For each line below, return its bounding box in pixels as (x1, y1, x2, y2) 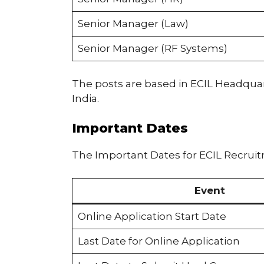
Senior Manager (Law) (77, 18, 189, 30)
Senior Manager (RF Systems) (77, 42, 227, 55)
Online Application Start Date (77, 210, 226, 222)
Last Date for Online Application (77, 235, 240, 247)
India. (72, 92, 99, 104)
